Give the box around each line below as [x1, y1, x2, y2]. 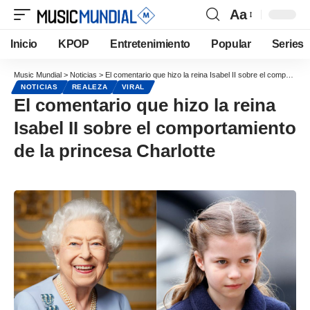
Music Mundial [14, 71, 62, 79]
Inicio [10, 38, 38, 50]
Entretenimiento [109, 38, 191, 50]
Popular [211, 38, 251, 50]
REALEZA [71, 83, 108, 91]
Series [271, 38, 304, 50]
